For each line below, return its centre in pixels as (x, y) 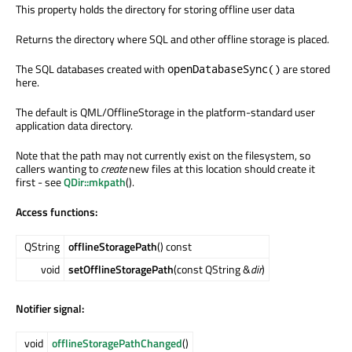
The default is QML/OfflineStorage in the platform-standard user (165, 112)
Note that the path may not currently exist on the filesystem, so (163, 155)
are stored (305, 68)
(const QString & (212, 269)
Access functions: (57, 211)
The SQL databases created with (92, 68)
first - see (40, 181)
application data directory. (74, 125)
